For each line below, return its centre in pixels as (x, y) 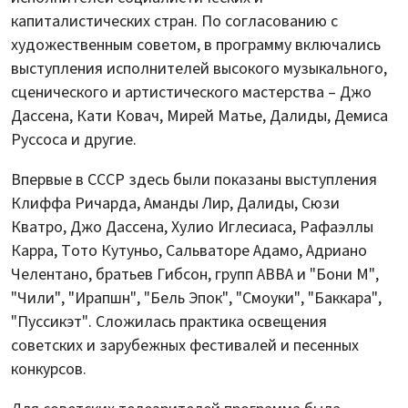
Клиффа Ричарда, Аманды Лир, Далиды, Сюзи (175, 204)
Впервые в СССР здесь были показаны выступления (194, 180)
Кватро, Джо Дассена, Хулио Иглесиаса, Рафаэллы (192, 228)
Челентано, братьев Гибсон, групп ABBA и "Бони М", (195, 275)
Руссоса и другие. (74, 140)
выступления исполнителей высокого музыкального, (199, 69)
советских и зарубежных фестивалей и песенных (185, 346)
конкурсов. (49, 370)
